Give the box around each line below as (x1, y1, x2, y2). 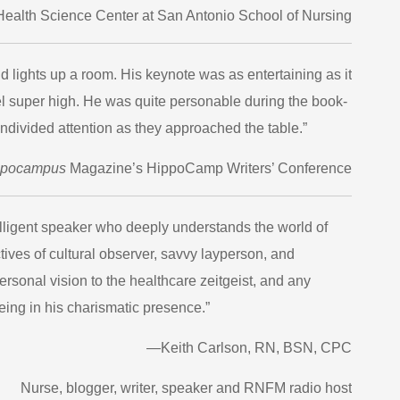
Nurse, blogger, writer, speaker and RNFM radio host (21, 380, 352, 396)
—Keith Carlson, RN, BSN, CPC (146, 340, 352, 355)
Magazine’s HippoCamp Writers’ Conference (66, 161, 352, 176)
